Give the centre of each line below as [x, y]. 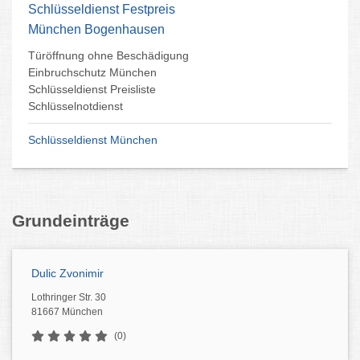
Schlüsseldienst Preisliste [92, 89]
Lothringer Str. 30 [69, 297]
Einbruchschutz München [92, 72]
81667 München [67, 312]
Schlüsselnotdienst [76, 106]
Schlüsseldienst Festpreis [102, 9]
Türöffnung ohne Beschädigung [108, 55]
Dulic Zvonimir [67, 273]
